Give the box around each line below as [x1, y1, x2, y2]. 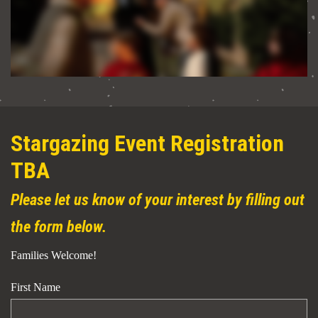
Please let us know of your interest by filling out [11, 190, 305, 209]
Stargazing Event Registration [11, 129, 284, 157]
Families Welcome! [11, 248, 97, 261]
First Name [11, 280, 60, 293]
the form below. [11, 216, 106, 236]
